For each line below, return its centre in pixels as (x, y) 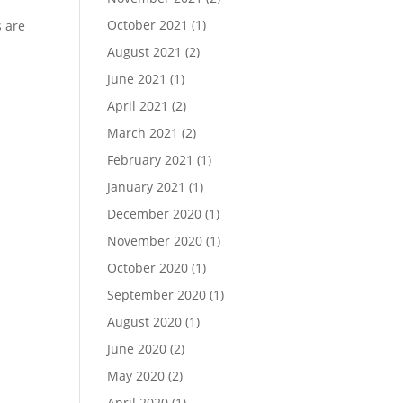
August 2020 (145, 322)
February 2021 (151, 160)
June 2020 (137, 349)
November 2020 (155, 241)
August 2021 (145, 52)
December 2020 (155, 214)
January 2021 (147, 187)
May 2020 (136, 376)
